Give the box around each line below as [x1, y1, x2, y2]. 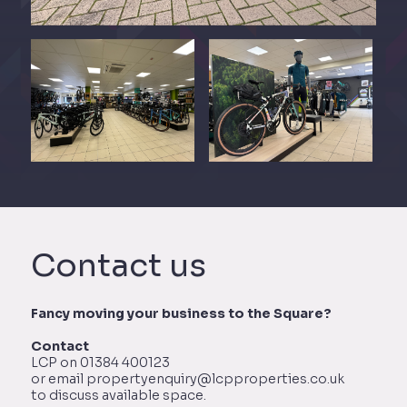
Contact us [31, 244, 206, 285]
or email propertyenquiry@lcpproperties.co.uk [31, 370, 344, 387]
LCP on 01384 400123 [31, 353, 170, 371]
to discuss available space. [31, 386, 206, 403]
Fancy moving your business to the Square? [31, 304, 332, 322]
